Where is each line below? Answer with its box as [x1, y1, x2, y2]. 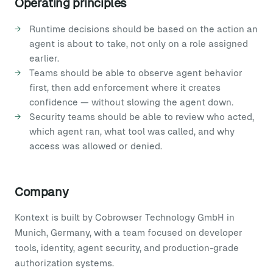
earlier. [29, 53, 59, 63]
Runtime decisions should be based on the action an [29, 24, 258, 34]
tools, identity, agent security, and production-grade [15, 243, 239, 253]
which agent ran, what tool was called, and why [29, 126, 235, 136]
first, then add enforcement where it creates [29, 82, 221, 93]
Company [15, 185, 69, 199]
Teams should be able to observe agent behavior [29, 68, 243, 78]
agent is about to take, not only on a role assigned [29, 38, 248, 49]
